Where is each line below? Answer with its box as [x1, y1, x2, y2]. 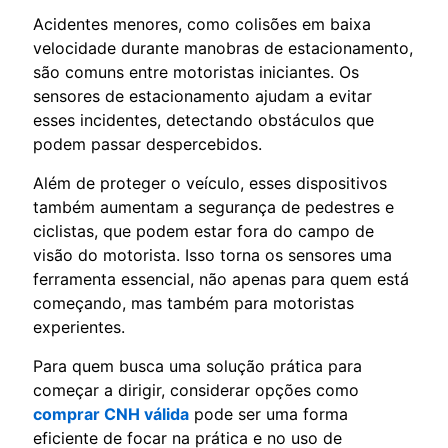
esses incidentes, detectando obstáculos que [33, 109, 374, 130]
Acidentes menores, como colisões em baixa [33, 13, 371, 34]
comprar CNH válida [33, 403, 189, 424]
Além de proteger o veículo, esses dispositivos [33, 172, 387, 193]
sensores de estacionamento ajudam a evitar [33, 85, 372, 106]
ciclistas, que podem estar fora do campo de [33, 220, 374, 241]
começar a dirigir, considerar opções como [33, 379, 359, 400]
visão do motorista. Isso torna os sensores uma [33, 244, 392, 265]
